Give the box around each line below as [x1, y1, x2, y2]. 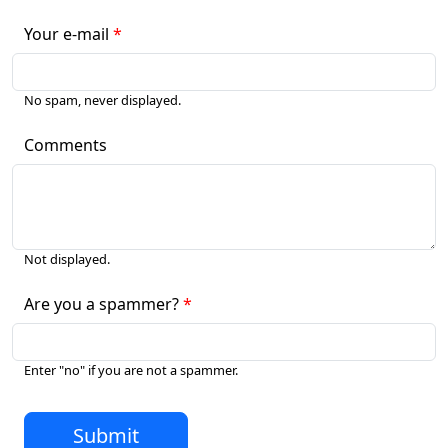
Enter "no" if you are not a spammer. [24, 361, 238, 379]
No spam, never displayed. [24, 91, 181, 109]
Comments [24, 134, 107, 156]
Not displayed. [24, 250, 110, 268]
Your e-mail [24, 23, 109, 45]
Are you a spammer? [24, 293, 179, 315]
